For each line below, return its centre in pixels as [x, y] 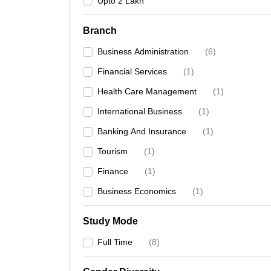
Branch [100, 31]
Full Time [115, 242]
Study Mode [110, 221]
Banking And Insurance [142, 131]
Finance [113, 171]
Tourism [113, 151]
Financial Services [132, 71]
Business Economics [137, 191]
